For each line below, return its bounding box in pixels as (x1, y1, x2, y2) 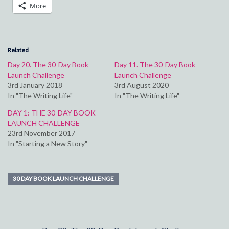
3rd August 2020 (114, 81, 169, 90)
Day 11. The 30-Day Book (114, 60, 195, 70)
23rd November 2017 (8, 129, 75, 138)
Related (8, 46, 29, 54)
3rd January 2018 (8, 81, 62, 90)
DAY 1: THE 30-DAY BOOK (8, 108, 96, 118)
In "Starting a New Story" (8, 139, 87, 148)
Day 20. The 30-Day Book (8, 60, 88, 70)
